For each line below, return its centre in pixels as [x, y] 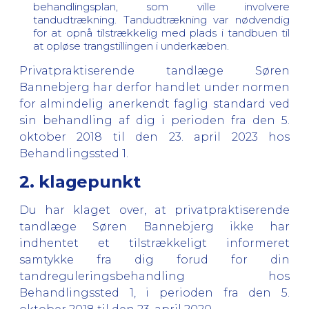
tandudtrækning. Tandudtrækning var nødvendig [161, 19]
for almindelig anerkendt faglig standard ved [154, 103]
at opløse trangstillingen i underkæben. [131, 46]
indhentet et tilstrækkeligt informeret [154, 243]
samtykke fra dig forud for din [154, 259]
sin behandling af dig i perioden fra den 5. [154, 120]
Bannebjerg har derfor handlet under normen [154, 87]
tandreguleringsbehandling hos [154, 276]
